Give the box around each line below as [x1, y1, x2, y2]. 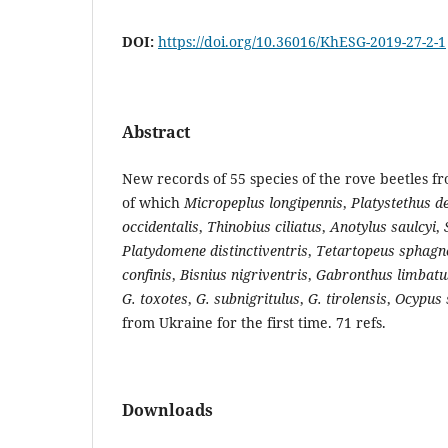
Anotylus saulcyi [330, 217, 436, 237]
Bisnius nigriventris [180, 265, 308, 285]
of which [122, 193, 184, 213]
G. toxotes [122, 289, 188, 309]
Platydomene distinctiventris [122, 241, 308, 261]
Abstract [122, 121, 190, 144]
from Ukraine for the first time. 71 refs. [122, 313, 386, 333]
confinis [122, 265, 172, 285]
